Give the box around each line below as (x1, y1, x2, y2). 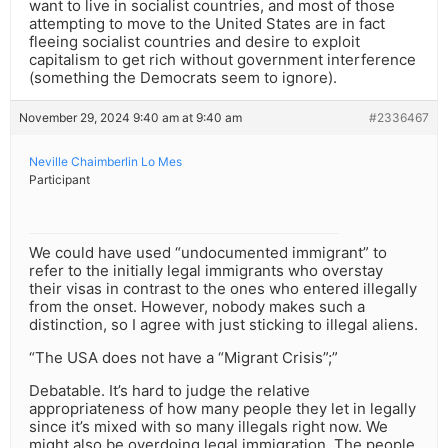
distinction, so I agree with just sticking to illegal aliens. (29, 315, 418, 335)
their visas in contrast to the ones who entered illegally (29, 279, 417, 299)
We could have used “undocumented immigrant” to (29, 243, 387, 263)
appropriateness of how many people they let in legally (29, 399, 416, 419)
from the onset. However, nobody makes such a (29, 297, 365, 317)
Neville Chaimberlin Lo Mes (29, 154, 182, 170)
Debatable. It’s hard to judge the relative (29, 381, 310, 401)
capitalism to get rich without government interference (29, 50, 416, 70)
